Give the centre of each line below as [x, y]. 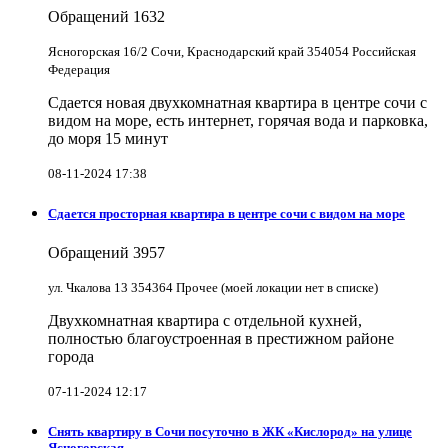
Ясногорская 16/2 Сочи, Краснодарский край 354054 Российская [232, 51]
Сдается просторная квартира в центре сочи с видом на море [226, 213]
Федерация [79, 69]
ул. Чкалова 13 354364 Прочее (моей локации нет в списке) [213, 288]
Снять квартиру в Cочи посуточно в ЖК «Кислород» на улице [230, 432]
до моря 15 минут [108, 138]
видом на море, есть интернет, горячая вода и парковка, [238, 120]
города [71, 357]
